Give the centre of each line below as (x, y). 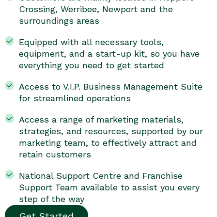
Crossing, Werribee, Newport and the (96, 9)
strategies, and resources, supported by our (111, 131)
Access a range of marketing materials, (101, 120)
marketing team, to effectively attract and (108, 143)
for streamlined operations (75, 98)
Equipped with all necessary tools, (91, 42)
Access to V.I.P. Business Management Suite (110, 87)
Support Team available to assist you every (109, 187)
